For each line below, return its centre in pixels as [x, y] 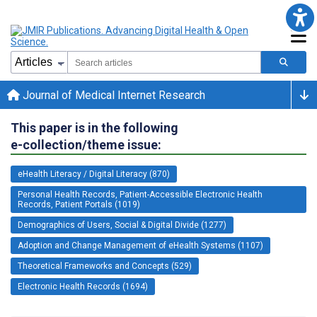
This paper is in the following [94, 127]
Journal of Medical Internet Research [113, 95]
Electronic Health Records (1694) [83, 286]
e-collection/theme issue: [86, 144]
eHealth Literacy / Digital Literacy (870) [94, 174]
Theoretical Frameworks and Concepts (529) [105, 266]
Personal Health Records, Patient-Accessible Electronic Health [140, 194]
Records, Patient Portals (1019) [79, 204]
